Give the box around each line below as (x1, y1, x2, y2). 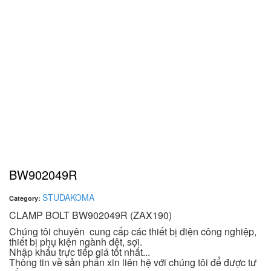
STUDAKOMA (42, 191, 94, 203)
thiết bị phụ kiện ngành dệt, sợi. (9, 235, 142, 249)
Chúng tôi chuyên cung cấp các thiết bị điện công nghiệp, (9, 224, 256, 238)
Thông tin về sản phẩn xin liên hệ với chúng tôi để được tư (9, 255, 256, 269)
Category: (9, 194, 42, 203)
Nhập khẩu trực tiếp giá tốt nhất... (9, 245, 150, 259)
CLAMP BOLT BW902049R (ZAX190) (9, 208, 172, 222)
